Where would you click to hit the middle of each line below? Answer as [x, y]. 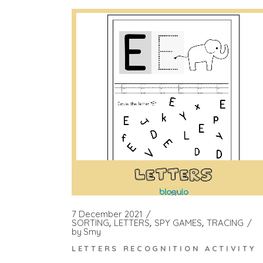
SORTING [90, 222]
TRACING [225, 222]
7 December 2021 [107, 214]
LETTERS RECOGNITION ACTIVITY [164, 249]
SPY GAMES [178, 222]
